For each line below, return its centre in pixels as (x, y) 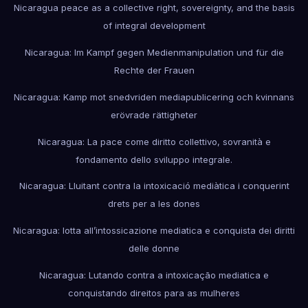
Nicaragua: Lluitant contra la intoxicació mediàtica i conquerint (154, 186)
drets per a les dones (154, 204)
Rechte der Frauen (154, 70)
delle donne (154, 249)
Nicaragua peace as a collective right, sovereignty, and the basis (154, 8)
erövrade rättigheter (154, 114)
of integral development (154, 26)
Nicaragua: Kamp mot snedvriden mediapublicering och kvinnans (154, 97)
